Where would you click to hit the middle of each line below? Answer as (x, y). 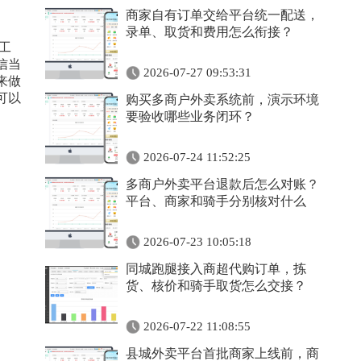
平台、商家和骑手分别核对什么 (216, 201)
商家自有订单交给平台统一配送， (222, 15)
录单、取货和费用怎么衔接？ (210, 32)
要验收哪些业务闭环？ (190, 116)
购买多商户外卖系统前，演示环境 (222, 100)
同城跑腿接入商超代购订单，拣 (216, 269)
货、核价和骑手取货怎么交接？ (216, 286)
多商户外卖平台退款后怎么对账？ (222, 184)
